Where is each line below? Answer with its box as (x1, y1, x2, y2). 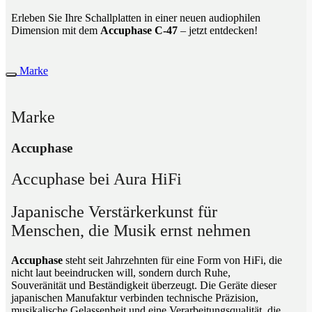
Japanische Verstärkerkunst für (11, 202, 217, 221)
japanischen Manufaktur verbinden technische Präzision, (11, 291, 258, 304)
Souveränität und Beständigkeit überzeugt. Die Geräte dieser (11, 279, 276, 291)
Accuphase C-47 (100, 24, 178, 37)
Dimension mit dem (11, 24, 100, 37)
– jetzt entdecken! (178, 24, 258, 37)
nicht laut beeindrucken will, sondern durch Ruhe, (11, 266, 231, 279)
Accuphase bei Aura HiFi (11, 170, 182, 189)
